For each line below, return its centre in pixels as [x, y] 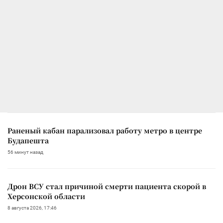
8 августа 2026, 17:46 [32, 208]
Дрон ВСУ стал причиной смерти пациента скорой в [107, 186]
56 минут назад [25, 152]
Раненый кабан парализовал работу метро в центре [105, 130]
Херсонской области [46, 196]
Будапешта [28, 140]
